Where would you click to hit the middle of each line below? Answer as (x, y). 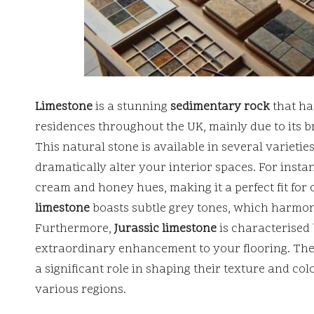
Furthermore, (75, 229)
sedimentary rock (220, 107)
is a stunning (131, 107)
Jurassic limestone (165, 229)
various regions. (81, 290)
